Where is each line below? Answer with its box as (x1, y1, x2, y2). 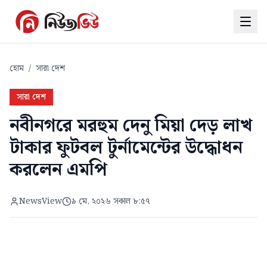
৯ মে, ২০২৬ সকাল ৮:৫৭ (72, 195, 150, 208)
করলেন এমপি (10, 156, 107, 184)
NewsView (19, 195, 62, 208)
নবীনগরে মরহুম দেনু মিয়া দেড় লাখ (10, 111, 252, 140)
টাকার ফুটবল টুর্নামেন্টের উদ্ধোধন (10, 133, 243, 162)
